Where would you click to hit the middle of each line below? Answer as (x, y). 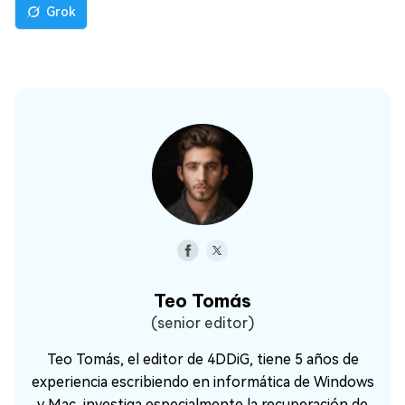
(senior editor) (202, 322)
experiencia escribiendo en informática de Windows (202, 381)
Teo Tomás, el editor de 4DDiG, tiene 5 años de (202, 359)
